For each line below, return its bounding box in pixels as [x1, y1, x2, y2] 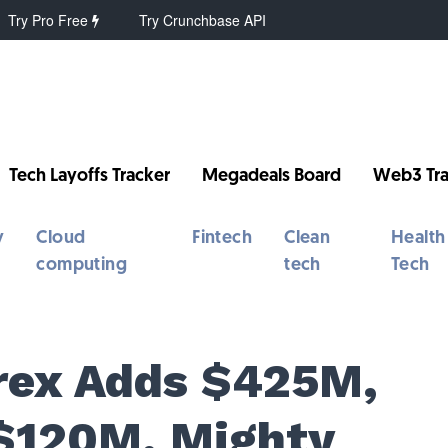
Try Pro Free [8, 10, 93, 30]
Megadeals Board [202, 167, 342, 186]
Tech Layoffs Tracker [9, 167, 171, 186]
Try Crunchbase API [139, 10, 267, 30]
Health [390, 229, 446, 248]
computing [36, 256, 128, 275]
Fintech [192, 229, 253, 248]
